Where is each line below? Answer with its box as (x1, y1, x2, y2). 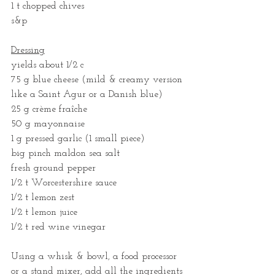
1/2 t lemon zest (11, 192, 74, 203)
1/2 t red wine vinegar (11, 222, 106, 232)
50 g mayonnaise (11, 118, 85, 129)
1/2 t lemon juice (11, 207, 77, 217)
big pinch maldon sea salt (11, 148, 120, 158)
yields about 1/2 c (11, 60, 83, 70)
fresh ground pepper (11, 163, 96, 173)
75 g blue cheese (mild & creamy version (11, 74, 185, 85)
